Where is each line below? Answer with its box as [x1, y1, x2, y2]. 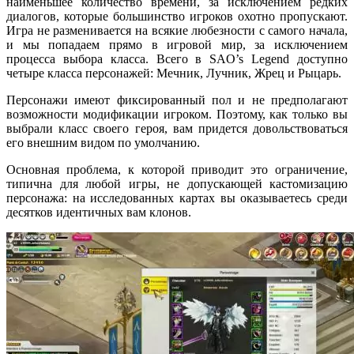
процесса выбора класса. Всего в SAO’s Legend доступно [6, 52, 348, 66]
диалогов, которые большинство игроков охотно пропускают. [6, 9, 348, 24]
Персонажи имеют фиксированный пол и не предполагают [6, 93, 348, 107]
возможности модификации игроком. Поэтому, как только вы [6, 107, 348, 122]
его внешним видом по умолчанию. [6, 136, 200, 150]
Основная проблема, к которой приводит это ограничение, [6, 163, 348, 177]
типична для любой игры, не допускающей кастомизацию [6, 177, 348, 191]
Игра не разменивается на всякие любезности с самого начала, [6, 24, 348, 38]
